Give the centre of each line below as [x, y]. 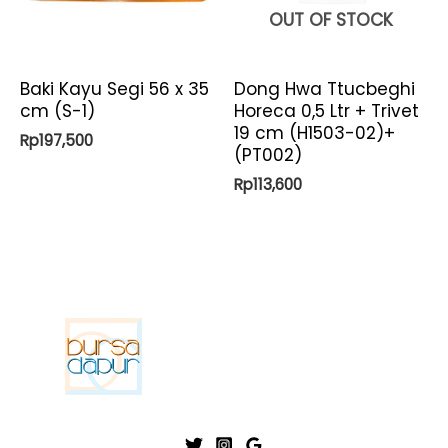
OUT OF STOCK [331, 19]
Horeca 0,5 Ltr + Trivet [326, 111]
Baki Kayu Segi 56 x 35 [114, 89]
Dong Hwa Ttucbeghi [324, 89]
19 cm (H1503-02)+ [314, 133]
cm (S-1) [57, 111]
